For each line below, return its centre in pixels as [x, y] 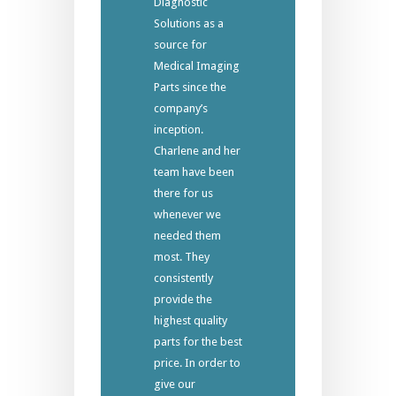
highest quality [190, 321]
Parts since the [190, 88]
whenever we [187, 215]
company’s [181, 109]
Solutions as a [189, 24]
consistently [183, 278]
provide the [183, 300]
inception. [179, 130]
